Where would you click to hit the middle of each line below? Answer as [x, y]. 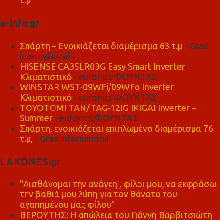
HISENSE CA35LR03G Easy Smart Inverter [102, 66]
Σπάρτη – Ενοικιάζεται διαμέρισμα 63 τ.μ [101, 45]
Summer [36, 118]
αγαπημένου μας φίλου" [67, 204]
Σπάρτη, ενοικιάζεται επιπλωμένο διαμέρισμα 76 [116, 128]
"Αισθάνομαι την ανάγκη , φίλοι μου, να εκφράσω [118, 184]
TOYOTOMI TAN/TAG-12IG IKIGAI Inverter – [108, 107]
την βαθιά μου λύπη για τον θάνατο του [98, 194]
